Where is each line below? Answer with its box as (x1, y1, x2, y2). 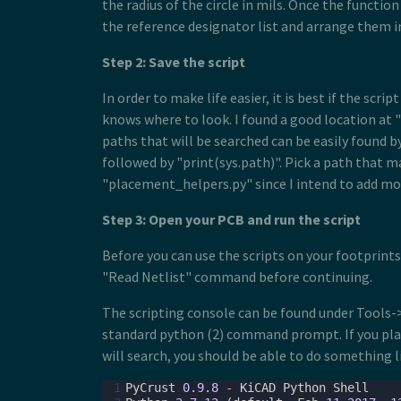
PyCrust (125, 380, 175, 395)
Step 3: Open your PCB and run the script (102, 210, 361, 228)
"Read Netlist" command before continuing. (102, 268, 372, 286)
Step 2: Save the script (102, 53, 245, 71)
